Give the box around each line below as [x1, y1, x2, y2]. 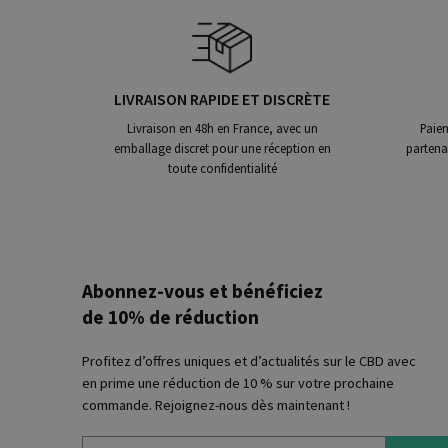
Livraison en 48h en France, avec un [126, 119, 318, 136]
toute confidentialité [167, 159, 277, 176]
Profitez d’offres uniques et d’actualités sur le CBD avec [82, 351, 416, 370]
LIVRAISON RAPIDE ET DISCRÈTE [114, 88, 330, 109]
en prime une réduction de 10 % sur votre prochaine [82, 373, 394, 392]
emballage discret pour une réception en [113, 139, 331, 156]
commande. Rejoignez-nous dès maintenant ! [82, 395, 350, 414]
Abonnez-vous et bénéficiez [82, 278, 323, 303]
